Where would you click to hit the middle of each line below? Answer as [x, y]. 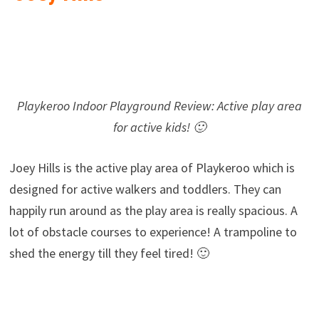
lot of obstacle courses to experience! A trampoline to [153, 232]
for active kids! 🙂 [159, 127]
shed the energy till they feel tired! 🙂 [109, 253]
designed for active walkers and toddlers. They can [145, 189]
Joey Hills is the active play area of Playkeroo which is [152, 168]
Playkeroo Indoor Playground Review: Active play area [159, 106]
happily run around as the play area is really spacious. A [153, 211]
